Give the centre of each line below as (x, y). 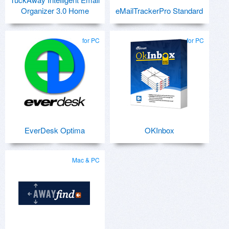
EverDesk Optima (55, 130)
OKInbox (159, 130)
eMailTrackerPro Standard (159, 10)
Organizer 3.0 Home (55, 10)
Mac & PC (86, 160)
